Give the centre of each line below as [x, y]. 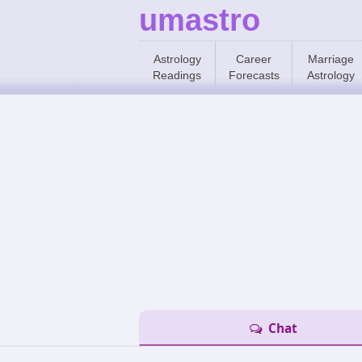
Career [254, 59]
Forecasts [254, 75]
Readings [177, 75]
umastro [200, 20]
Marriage [330, 59]
